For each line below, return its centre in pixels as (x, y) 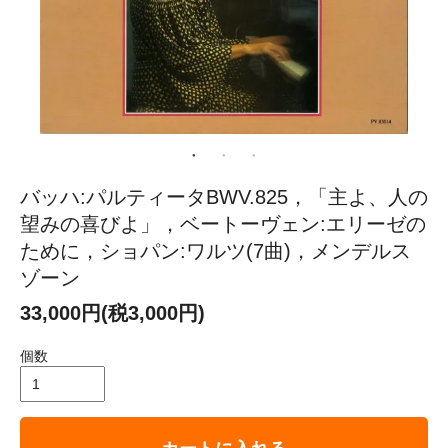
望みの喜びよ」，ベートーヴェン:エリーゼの (223, 223)
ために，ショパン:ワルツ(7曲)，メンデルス (215, 250)
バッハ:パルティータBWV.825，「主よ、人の (224, 196)
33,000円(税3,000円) (112, 312)
